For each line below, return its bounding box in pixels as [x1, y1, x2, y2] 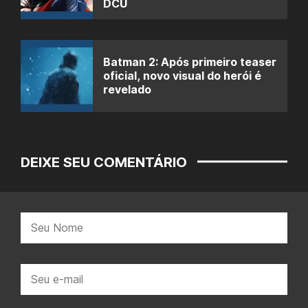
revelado [103, 82, 151, 97]
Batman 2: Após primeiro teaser [103, 55, 276, 69]
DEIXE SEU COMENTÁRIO [21, 153, 187, 170]
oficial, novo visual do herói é [103, 69, 261, 83]
